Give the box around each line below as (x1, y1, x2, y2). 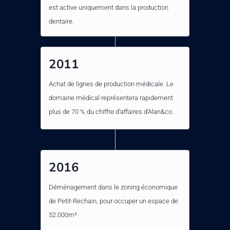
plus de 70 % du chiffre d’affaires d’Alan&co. (49, 108, 174, 116)
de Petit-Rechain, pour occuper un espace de (49, 197, 178, 205)
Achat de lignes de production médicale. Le (49, 80, 174, 88)
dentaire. (49, 17, 74, 26)
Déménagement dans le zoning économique (49, 183, 178, 191)
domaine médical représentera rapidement (49, 94, 173, 102)
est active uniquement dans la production (49, 4, 168, 12)
